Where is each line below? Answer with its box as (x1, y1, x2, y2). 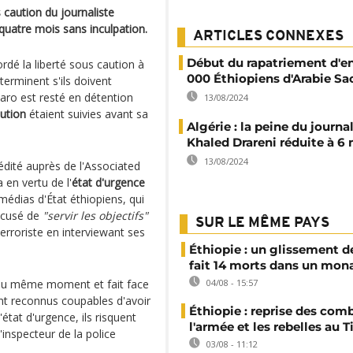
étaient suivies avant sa (26, 106, 148, 121)
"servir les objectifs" (43, 208, 148, 223)
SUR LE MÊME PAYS (195, 216, 329, 231)
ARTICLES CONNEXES (193, 29, 344, 44)
